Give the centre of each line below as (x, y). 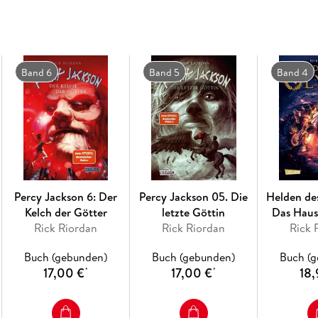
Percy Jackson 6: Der (66, 196)
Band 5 (164, 72)
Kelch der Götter (66, 212)
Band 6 (36, 72)
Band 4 (292, 72)
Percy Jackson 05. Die (194, 196)
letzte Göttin (194, 212)
